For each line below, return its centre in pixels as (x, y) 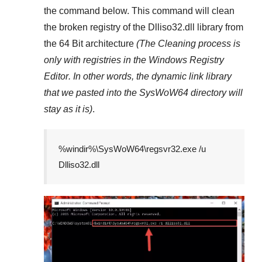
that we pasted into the (92, 93)
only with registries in (89, 60)
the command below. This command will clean (139, 11)
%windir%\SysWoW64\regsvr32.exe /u (132, 149)
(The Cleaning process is (188, 44)
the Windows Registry (179, 60)
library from (219, 27)
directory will (216, 93)
